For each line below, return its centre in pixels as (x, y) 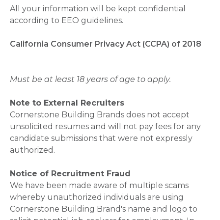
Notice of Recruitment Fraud (70, 174)
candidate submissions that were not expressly (101, 138)
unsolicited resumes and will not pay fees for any (105, 126)
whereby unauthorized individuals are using (97, 197)
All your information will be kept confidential (98, 9)
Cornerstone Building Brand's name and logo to (104, 209)
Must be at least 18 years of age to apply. (90, 79)
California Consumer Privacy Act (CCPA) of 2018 (106, 44)
